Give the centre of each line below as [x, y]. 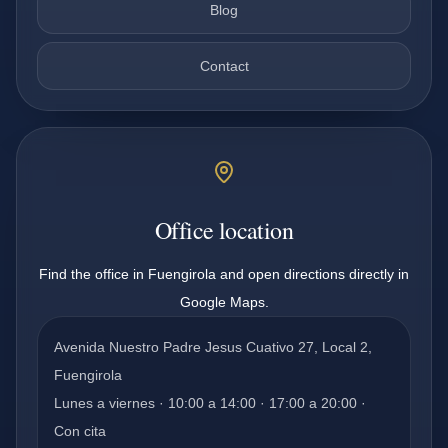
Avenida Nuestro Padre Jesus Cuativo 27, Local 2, [213, 347]
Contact [224, 66]
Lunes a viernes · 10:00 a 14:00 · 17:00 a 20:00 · [210, 403]
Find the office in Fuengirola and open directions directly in [224, 274]
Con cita [80, 431]
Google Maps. [224, 302]
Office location [224, 230]
